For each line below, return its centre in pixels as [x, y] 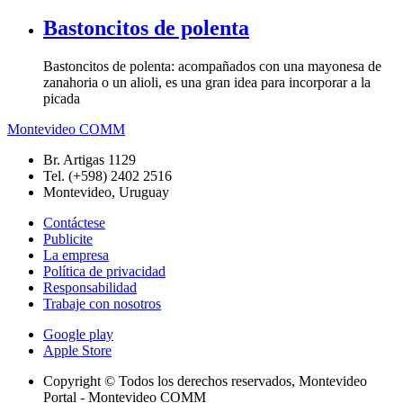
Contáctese [74, 222]
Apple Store [77, 350]
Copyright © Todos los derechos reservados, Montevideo [205, 381]
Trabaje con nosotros [102, 303]
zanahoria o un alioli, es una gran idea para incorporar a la [207, 82]
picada [62, 98]
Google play [78, 334]
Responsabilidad [90, 287]
